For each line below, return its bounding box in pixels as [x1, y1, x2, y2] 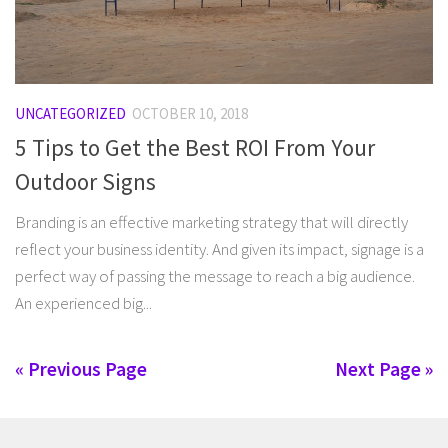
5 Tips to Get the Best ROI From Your [15, 132, 375, 162]
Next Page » [335, 356, 433, 381]
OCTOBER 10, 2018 [132, 104, 248, 124]
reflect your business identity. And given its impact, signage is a [15, 237, 424, 260]
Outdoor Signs [15, 166, 156, 196]
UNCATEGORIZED [15, 104, 126, 124]
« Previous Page [15, 356, 147, 381]
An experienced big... [15, 291, 152, 314]
